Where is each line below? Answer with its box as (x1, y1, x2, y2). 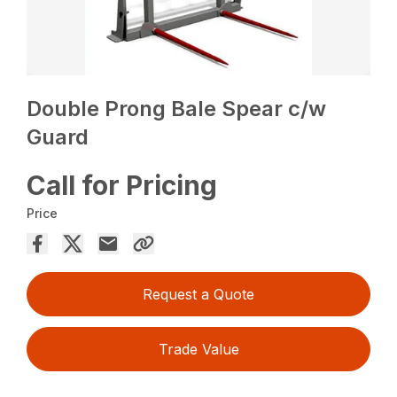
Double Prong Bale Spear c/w (27, 96, 327, 121)
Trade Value (158, 340, 239, 358)
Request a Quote (143, 285, 254, 303)
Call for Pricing (27, 169, 218, 201)
